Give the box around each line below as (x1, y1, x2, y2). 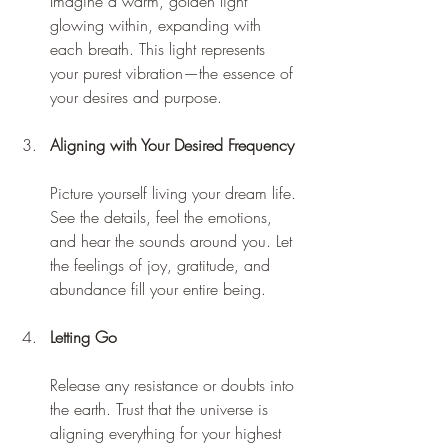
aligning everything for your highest (50, 421, 286, 444)
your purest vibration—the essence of (50, 61, 298, 84)
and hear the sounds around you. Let (50, 229, 297, 252)
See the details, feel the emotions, (50, 205, 277, 228)
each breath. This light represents (50, 37, 270, 60)
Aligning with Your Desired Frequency (50, 133, 294, 156)
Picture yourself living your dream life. (50, 181, 301, 204)
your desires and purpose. (50, 85, 222, 108)
